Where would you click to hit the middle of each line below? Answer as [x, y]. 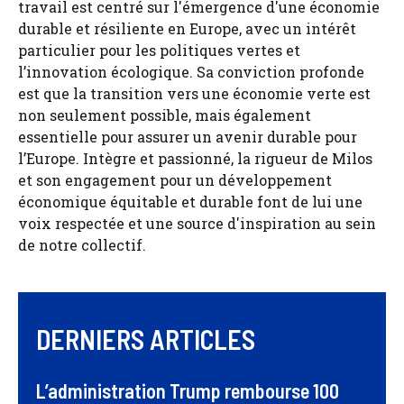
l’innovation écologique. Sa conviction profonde [191, 71]
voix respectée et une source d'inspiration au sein [197, 223]
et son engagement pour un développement [175, 179]
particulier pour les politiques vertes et [159, 50]
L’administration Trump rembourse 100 [188, 390]
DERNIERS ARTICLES [146, 339]
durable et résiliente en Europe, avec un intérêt [187, 28]
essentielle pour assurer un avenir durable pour [188, 136]
